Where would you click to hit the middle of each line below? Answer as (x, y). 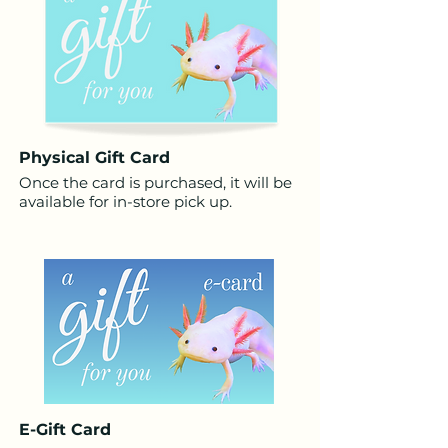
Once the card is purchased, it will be (155, 182)
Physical (57, 157)
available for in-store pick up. (125, 201)
